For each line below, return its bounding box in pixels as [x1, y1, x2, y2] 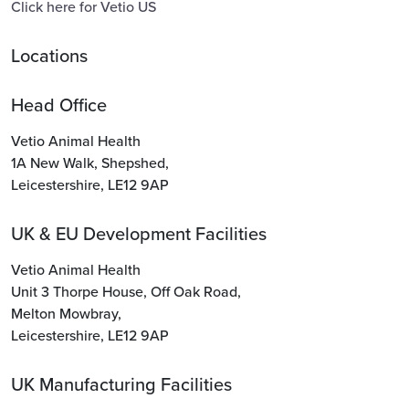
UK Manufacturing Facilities [11, 373, 232, 396]
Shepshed [101, 153, 165, 173]
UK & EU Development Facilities [11, 223, 267, 246]
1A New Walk [11, 153, 94, 173]
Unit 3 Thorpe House [11, 282, 143, 301]
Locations [11, 45, 88, 68]
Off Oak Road [151, 282, 237, 301]
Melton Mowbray [11, 304, 118, 323]
